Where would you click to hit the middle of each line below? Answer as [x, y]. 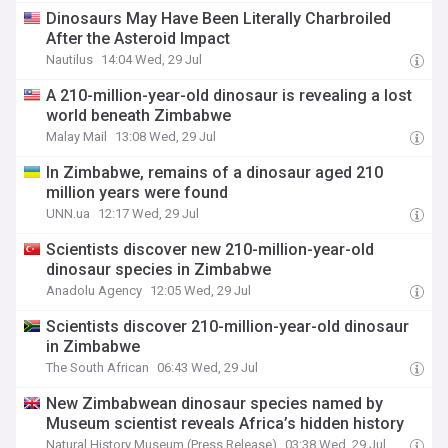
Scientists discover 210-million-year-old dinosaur [228, 326]
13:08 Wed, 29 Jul [166, 136]
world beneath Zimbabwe [139, 115]
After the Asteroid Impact [138, 38]
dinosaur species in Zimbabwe [159, 269]
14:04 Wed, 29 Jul [152, 59]
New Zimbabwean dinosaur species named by [215, 403]
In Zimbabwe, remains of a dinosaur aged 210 [215, 172]
